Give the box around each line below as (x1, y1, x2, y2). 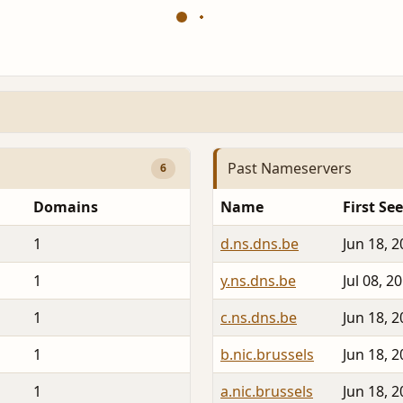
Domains (33, 196, 98, 217)
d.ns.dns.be (220, 233, 299, 254)
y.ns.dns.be (220, 270, 296, 291)
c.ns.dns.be (220, 307, 297, 327)
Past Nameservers (228, 158, 352, 179)
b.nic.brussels (220, 344, 314, 364)
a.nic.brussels (220, 381, 313, 401)
